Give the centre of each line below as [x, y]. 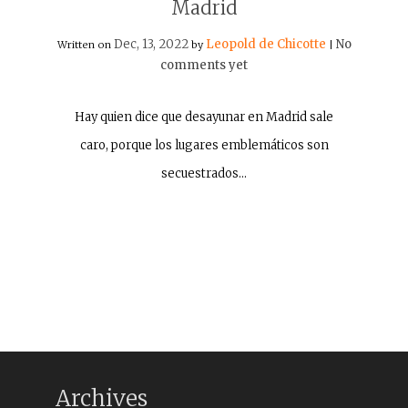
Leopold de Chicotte [265, 44]
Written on [85, 45]
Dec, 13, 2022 [151, 44]
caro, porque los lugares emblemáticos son [204, 145]
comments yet [204, 65]
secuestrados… [204, 173]
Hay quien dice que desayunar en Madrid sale [204, 117]
